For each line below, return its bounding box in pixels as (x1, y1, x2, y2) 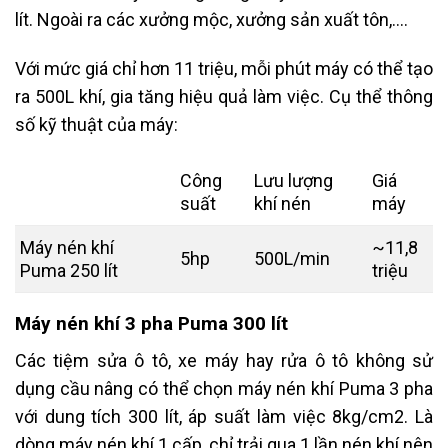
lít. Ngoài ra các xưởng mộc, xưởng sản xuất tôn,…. (15, 8, 408, 30)
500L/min (254, 248, 330, 270)
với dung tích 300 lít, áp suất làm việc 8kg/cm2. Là (15, 406, 433, 428)
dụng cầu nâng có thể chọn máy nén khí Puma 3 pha (15, 378, 433, 400)
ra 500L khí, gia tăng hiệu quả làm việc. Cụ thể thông (15, 85, 433, 107)
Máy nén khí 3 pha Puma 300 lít (15, 312, 288, 336)
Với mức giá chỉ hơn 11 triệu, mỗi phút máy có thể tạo (15, 57, 433, 79)
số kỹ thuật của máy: (15, 113, 178, 135)
